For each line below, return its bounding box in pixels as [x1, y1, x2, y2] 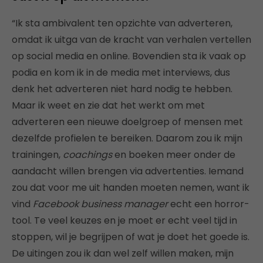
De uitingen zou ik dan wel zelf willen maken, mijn [12, 247, 234, 261]
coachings [63, 148, 112, 162]
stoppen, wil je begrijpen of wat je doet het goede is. [12, 230, 249, 244]
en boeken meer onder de [112, 148, 235, 162]
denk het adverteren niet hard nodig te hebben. [12, 82, 232, 96]
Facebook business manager [33, 197, 168, 211]
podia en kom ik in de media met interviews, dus [12, 66, 230, 80]
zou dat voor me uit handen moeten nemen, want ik [12, 181, 249, 195]
